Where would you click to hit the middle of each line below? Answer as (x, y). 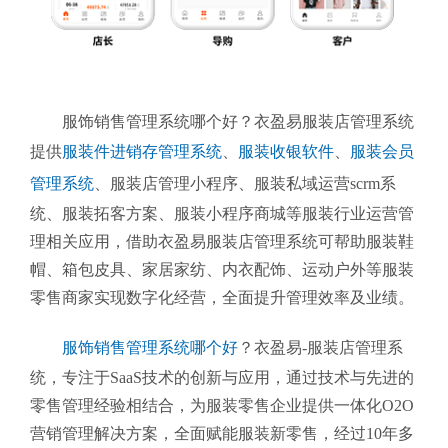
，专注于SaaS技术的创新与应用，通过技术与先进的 (230, 378)
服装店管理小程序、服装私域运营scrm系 (253, 184)
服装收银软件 (286, 152)
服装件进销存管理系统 (142, 152)
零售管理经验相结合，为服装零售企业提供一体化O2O (222, 406)
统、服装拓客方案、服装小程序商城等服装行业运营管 (222, 214)
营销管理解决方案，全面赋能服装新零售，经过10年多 (222, 434)
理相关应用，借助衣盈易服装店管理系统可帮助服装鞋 (222, 242)
